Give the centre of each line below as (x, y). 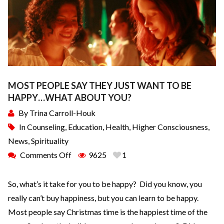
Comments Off (46, 155)
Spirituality (50, 141)
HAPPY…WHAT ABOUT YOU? (70, 98)
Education (85, 127)
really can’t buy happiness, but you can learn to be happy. (106, 198)
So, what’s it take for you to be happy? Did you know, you (105, 184)
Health (117, 127)
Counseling (46, 127)
